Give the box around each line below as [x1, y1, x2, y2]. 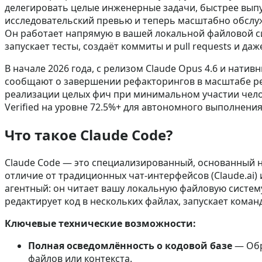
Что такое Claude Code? [5, 125, 173, 144]
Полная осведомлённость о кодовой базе [28, 239, 232, 252]
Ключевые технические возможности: [5, 216, 196, 230]
